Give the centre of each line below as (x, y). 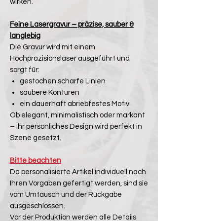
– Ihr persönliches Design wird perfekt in (76, 127)
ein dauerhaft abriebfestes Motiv (74, 104)
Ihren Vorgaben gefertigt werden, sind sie (79, 184)
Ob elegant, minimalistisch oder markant (77, 115)
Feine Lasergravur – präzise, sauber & (72, 25)
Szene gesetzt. (36, 138)
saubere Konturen (50, 93)
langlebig (25, 36)
